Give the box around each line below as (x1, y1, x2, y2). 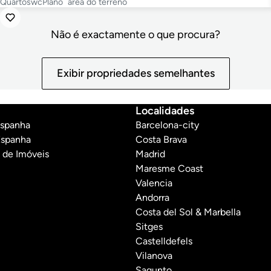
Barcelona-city (135, 119, 199, 131)
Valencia (135, 177, 172, 189)
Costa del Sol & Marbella (135, 206, 241, 218)
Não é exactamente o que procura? (51, 28, 220, 42)
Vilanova (135, 250, 172, 262)
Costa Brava (135, 134, 187, 146)
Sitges (135, 221, 163, 233)
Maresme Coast (135, 163, 203, 175)
